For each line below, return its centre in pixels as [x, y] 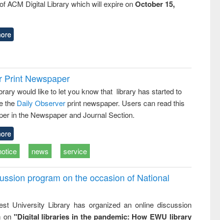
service [75, 151]
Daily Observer [42, 103]
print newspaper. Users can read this [126, 103]
